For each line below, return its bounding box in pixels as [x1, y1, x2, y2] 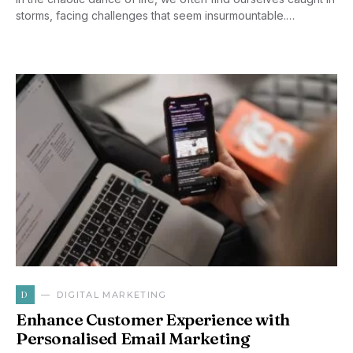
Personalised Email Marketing [16, 329, 250, 348]
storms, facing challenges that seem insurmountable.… [16, 9, 295, 22]
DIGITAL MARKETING [57, 289, 167, 300]
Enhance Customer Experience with [16, 310, 290, 329]
